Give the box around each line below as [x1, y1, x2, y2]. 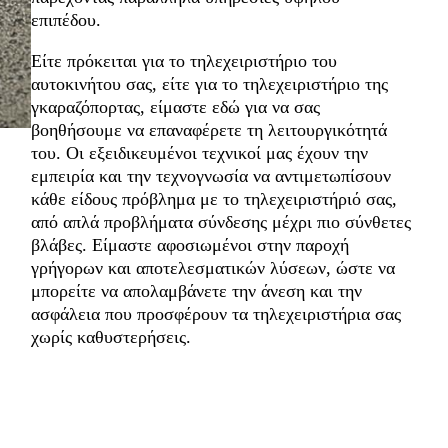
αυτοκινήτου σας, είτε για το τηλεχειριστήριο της [30, 73, 388, 94]
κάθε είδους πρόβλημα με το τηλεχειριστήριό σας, [30, 188, 397, 209]
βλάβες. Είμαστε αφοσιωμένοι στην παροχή [30, 234, 349, 255]
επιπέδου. [30, 9, 101, 30]
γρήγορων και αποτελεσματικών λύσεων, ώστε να [30, 257, 395, 278]
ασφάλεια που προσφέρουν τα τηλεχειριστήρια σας [30, 303, 401, 324]
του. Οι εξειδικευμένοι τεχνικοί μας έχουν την [30, 142, 368, 163]
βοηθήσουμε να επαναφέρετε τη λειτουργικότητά [30, 119, 387, 140]
